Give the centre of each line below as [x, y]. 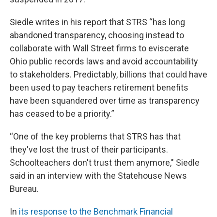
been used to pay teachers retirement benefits [99, 87]
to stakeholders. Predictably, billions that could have [108, 74]
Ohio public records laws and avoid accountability [104, 61]
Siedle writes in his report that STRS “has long [97, 22]
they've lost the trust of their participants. [89, 149]
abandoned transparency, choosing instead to [97, 35]
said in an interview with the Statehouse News [98, 176]
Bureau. [24, 189]
